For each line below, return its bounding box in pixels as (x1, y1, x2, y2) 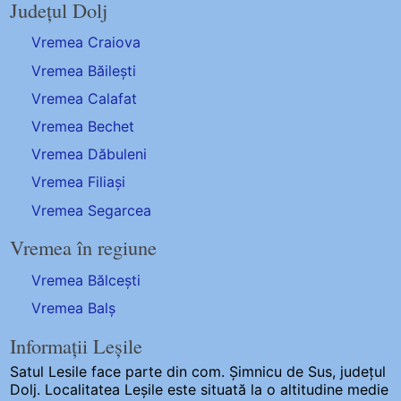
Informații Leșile (10, 331, 143, 359)
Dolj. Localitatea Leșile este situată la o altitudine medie (10, 380, 389, 398)
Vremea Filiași (31, 173, 126, 192)
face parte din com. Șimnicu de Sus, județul (87, 362, 387, 380)
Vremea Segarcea (31, 200, 152, 219)
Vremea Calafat (31, 89, 138, 107)
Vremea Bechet (31, 116, 135, 135)
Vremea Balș (31, 298, 116, 317)
